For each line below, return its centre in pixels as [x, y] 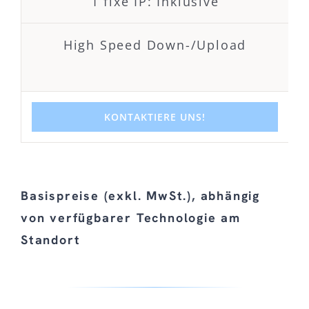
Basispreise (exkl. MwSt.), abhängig [140, 196]
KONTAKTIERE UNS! [155, 117]
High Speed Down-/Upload [155, 45]
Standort [51, 240]
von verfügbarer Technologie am [131, 218]
